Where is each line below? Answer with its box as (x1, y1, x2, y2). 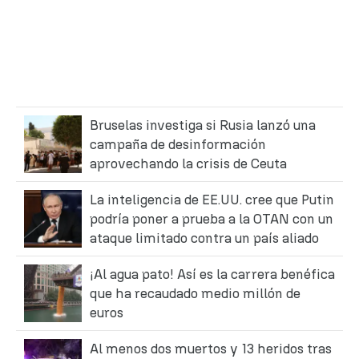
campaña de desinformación (90, 135, 266, 152)
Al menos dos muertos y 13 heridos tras (90, 340, 332, 357)
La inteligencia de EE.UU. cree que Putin (90, 191, 334, 208)
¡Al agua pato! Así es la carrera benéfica (90, 265, 335, 282)
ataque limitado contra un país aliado (90, 229, 319, 246)
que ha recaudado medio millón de (90, 284, 301, 301)
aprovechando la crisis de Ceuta (90, 155, 287, 171)
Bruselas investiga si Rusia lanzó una (90, 116, 316, 133)
